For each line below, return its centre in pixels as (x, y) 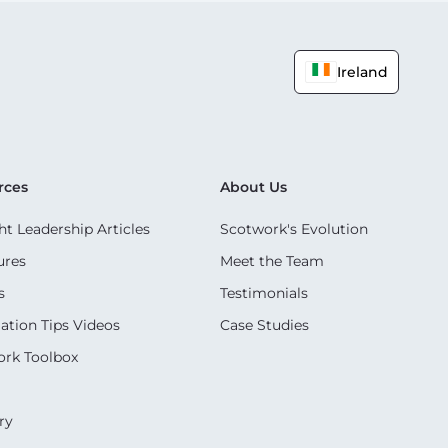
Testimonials (263, 292)
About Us (253, 186)
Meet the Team (271, 260)
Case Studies (264, 324)
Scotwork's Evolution (293, 228)
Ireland (362, 72)
